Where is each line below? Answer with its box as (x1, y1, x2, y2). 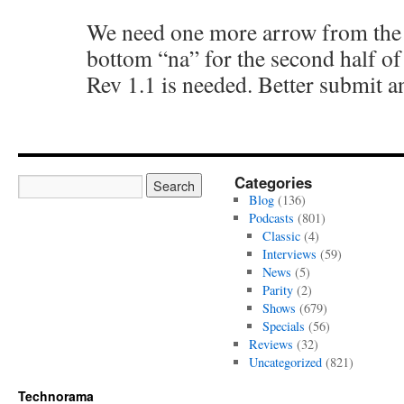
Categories (234, 171, 312, 193)
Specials (262, 317, 306, 335)
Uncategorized (248, 353, 322, 371)
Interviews (262, 245, 317, 262)
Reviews (248, 335, 293, 353)
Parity (262, 281, 294, 298)
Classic (262, 227, 301, 244)
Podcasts (248, 209, 294, 226)
